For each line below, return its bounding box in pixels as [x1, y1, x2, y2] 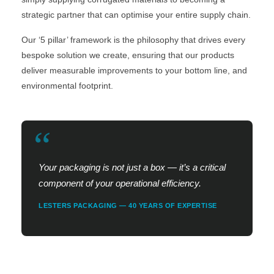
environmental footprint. [21, 80, 113, 91]
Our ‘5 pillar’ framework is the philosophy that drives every [21, 34, 245, 45]
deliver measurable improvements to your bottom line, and [21, 65, 247, 75]
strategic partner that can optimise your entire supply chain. [21, 9, 251, 20]
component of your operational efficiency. [39, 178, 201, 189]
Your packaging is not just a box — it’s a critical [39, 162, 226, 173]
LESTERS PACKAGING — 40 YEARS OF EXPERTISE [39, 201, 217, 209]
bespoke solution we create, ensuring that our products [21, 50, 234, 60]
